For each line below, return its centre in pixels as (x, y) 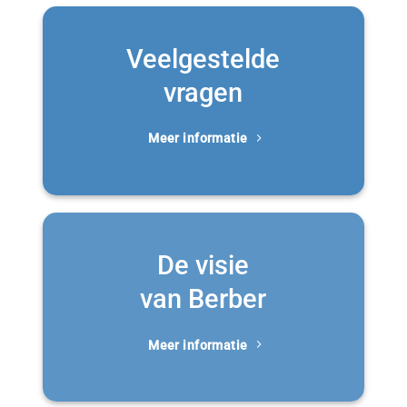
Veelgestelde (203, 60)
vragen (203, 93)
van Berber (203, 299)
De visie (203, 266)
